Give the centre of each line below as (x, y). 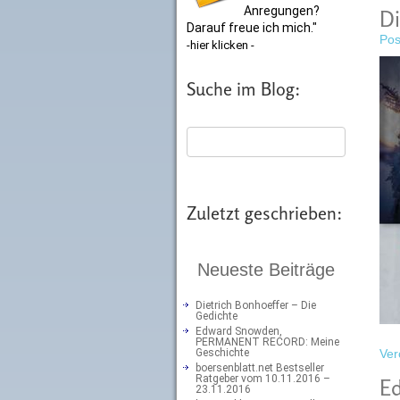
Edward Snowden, (239, 331)
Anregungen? (282, 11)
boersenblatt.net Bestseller (260, 368)
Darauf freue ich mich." (252, 28)
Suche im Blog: (244, 89)
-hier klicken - (221, 45)
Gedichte (217, 316)
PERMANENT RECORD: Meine (267, 342)
